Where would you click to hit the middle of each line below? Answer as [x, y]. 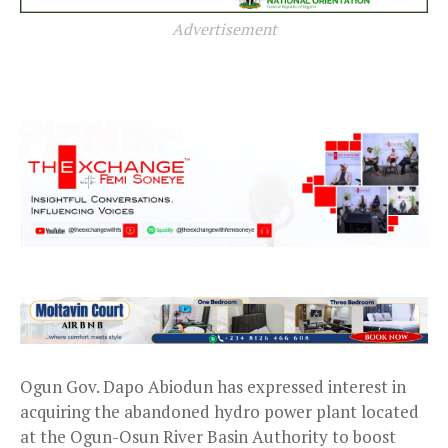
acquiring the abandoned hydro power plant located [219, 412]
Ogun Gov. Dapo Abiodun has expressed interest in [213, 387]
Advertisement [224, 28]
